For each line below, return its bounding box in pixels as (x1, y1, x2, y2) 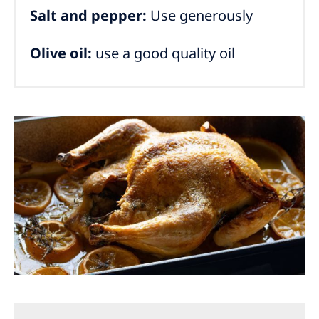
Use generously (147, 6, 253, 25)
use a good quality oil (92, 43, 239, 63)
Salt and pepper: (30, 6, 147, 25)
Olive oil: (30, 43, 92, 63)
